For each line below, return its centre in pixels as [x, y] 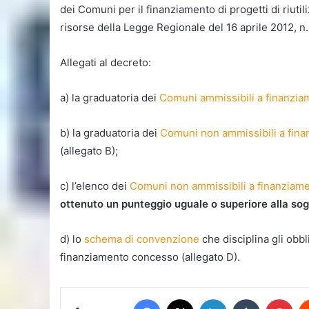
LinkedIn [244, 299]
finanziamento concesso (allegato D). [150, 257]
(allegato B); [89, 151]
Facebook [181, 299]
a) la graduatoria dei [110, 98]
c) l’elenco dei [95, 186]
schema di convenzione [142, 239]
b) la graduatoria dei [110, 133]
